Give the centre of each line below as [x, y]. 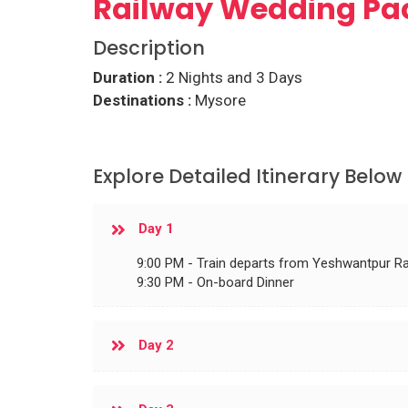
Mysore [219, 100]
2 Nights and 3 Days [232, 77]
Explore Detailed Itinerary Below [247, 176]
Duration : [127, 77]
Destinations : [142, 100]
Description [149, 48]
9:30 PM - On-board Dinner [215, 282]
